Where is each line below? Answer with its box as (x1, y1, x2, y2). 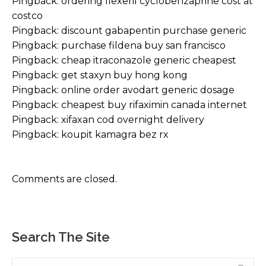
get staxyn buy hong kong (61, 69, 188, 81)
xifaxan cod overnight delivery (61, 114, 204, 125)
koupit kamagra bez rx (61, 129, 169, 140)
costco (12, 10, 43, 21)
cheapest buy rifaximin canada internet (61, 99, 247, 110)
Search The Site (12, 229, 110, 245)
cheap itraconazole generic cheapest (61, 55, 236, 66)
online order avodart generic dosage (61, 84, 235, 96)
